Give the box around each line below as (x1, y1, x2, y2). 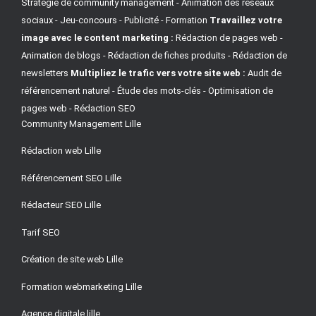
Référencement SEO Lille (21, 172, 121, 183)
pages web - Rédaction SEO (21, 102, 135, 114)
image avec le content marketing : (21, 32, 174, 43)
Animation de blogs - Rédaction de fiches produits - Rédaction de (21, 49, 287, 61)
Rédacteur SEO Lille (21, 200, 101, 211)
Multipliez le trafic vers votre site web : (71, 67, 245, 78)
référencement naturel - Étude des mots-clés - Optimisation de (21, 85, 273, 96)
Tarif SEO (21, 226, 60, 238)
